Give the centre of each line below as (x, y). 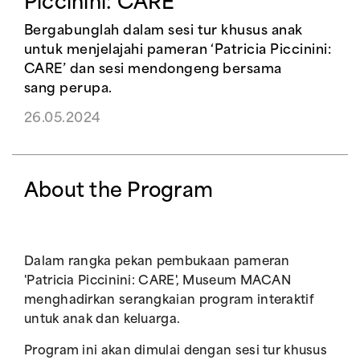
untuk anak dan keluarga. (102, 320)
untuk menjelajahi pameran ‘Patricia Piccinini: (178, 51)
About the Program (119, 192)
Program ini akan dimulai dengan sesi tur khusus (176, 352)
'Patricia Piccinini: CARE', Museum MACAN (157, 282)
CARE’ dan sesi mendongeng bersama (153, 70)
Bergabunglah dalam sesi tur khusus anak (164, 31)
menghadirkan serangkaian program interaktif (169, 301)
